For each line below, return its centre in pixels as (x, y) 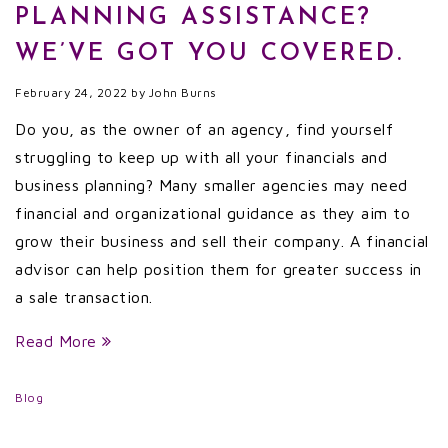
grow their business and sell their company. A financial (222, 241)
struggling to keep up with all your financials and (201, 157)
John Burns (182, 92)
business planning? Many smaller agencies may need (211, 185)
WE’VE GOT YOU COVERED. (209, 54)
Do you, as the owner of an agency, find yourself (204, 129)
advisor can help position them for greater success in (218, 269)
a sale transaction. (84, 297)
